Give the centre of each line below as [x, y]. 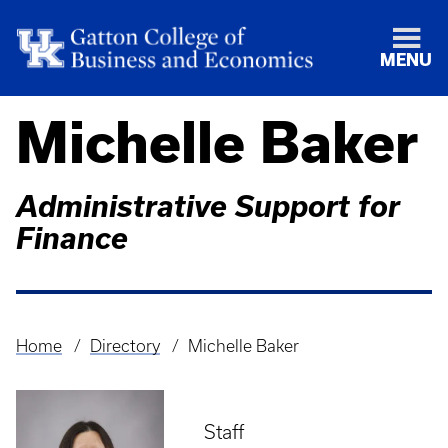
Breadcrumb [71, 361]
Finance [72, 238]
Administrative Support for [208, 206]
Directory [124, 346]
